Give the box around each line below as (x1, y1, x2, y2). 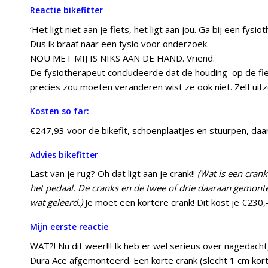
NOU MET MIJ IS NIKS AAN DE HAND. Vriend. (30, 51, 215, 64)
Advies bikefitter (30, 148, 98, 160)
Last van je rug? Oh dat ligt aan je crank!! (30, 167, 197, 180)
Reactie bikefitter (30, 4, 103, 16)
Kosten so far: (30, 105, 89, 117)
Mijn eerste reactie (30, 221, 108, 233)
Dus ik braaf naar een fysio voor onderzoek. (30, 37, 209, 50)
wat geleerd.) (30, 196, 83, 209)
